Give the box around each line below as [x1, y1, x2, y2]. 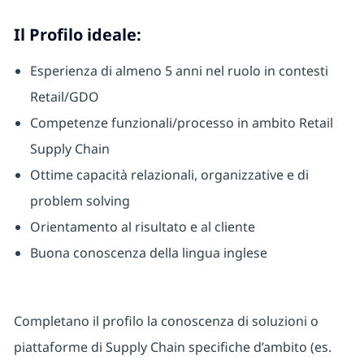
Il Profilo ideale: [13, 24, 141, 46]
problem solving [29, 192, 130, 210]
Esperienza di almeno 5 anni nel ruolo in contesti [29, 62, 328, 80]
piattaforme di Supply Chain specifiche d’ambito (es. [13, 338, 331, 357]
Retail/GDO [29, 88, 99, 106]
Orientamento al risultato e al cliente [29, 218, 255, 236]
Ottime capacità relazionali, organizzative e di [29, 166, 309, 184]
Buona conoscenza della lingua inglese [29, 244, 267, 262]
